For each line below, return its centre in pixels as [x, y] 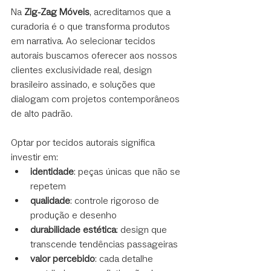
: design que [143, 229]
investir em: [34, 157]
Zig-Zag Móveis [57, 11]
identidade [52, 171]
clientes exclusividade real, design [83, 70]
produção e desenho [73, 215]
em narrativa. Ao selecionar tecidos [84, 41]
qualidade [50, 200]
